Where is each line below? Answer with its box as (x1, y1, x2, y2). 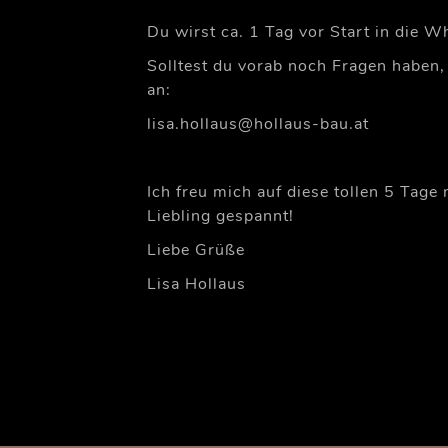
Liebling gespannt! (147, 205, 294, 228)
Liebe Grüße (147, 239, 245, 262)
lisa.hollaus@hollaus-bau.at (147, 113, 369, 136)
